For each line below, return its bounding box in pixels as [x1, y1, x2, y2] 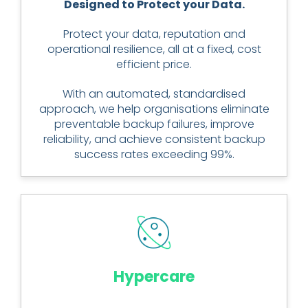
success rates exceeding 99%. [74, 146, 234, 162]
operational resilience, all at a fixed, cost [47, 41, 261, 57]
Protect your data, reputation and [63, 26, 245, 42]
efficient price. [116, 56, 192, 72]
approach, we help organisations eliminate [38, 101, 269, 117]
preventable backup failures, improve [54, 116, 254, 132]
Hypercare [113, 266, 195, 287]
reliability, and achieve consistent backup [43, 131, 265, 147]
